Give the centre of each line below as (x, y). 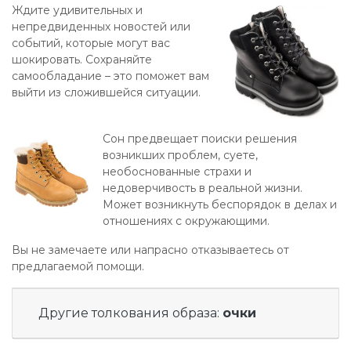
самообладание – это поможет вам (110, 76)
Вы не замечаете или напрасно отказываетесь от (150, 250)
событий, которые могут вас (91, 43)
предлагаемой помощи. (78, 267)
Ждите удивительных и (77, 10)
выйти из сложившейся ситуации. (106, 92)
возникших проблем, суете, (180, 156)
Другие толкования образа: (130, 313)
